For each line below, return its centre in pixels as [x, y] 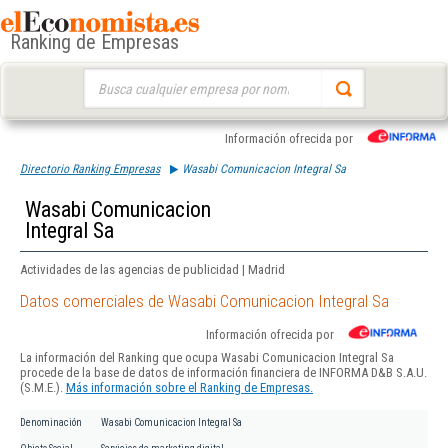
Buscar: [101, 77]
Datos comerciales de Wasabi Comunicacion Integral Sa [204, 301]
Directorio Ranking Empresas [90, 169]
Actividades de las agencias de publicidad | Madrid [152, 269]
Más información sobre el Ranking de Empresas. [189, 388]
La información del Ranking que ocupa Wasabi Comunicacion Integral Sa [207, 358]
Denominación [51, 423]
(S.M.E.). [43, 388]
